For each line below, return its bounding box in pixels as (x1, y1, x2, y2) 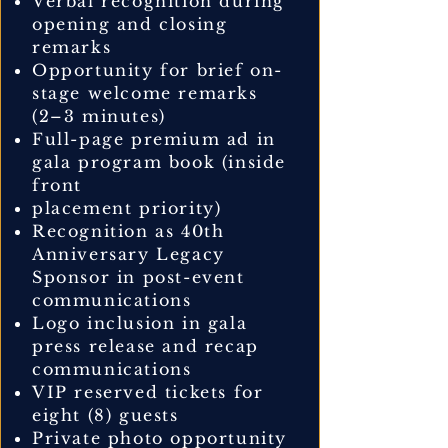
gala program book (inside (32, 151, 287, 172)
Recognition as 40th (32, 220, 225, 241)
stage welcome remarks (32, 82, 258, 103)
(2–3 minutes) (32, 105, 166, 126)
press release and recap (32, 335, 259, 356)
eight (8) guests (32, 404, 179, 425)
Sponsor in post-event (32, 266, 245, 287)
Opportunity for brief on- (32, 59, 284, 80)
